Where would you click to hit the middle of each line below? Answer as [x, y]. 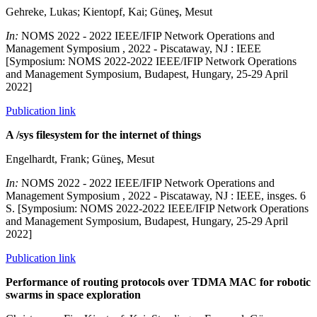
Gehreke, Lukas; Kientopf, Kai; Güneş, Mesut [109, 12]
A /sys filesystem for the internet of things [103, 135]
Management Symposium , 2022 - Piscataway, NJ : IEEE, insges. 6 [156, 196]
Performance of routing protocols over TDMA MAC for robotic [158, 282]
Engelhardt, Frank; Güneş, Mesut [80, 159]
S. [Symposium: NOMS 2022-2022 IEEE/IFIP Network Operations [157, 209]
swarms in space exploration [73, 295]
